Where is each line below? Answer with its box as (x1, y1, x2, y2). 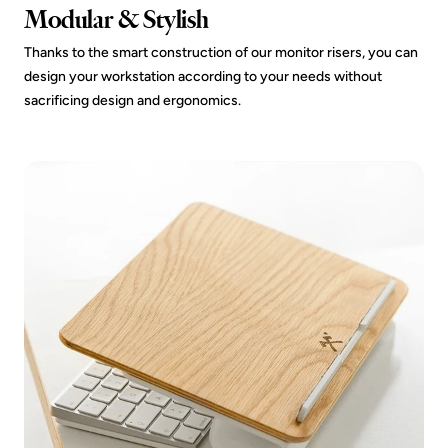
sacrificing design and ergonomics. (24, 92, 241, 109)
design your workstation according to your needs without (24, 68, 382, 85)
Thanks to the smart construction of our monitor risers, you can (24, 44, 418, 61)
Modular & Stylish (24, 3, 209, 36)
